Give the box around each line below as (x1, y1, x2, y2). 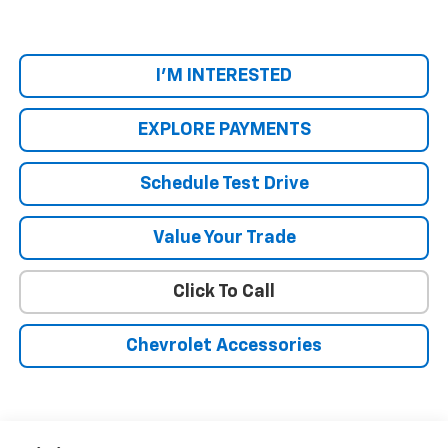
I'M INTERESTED (156, 67, 292, 86)
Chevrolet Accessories (126, 337, 322, 356)
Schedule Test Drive (139, 175, 309, 194)
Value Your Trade (152, 229, 296, 248)
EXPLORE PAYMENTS (137, 121, 311, 140)
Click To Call (173, 283, 275, 302)
